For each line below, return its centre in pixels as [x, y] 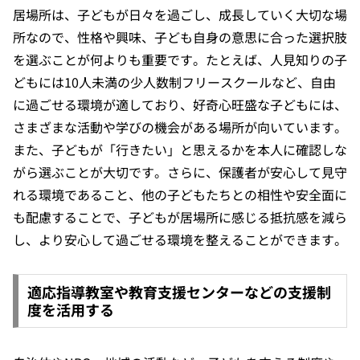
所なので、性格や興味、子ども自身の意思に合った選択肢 [180, 37]
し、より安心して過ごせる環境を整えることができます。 [180, 239]
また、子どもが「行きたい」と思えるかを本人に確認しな [180, 149]
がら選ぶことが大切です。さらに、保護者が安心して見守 [180, 172]
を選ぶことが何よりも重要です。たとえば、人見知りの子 [180, 59]
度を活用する [70, 310]
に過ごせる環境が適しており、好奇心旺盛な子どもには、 [180, 104]
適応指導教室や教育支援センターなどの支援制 [179, 292]
